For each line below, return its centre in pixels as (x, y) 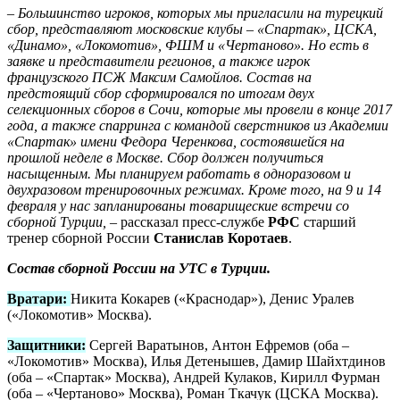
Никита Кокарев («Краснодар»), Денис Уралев (212, 298)
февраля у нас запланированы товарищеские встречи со (178, 205)
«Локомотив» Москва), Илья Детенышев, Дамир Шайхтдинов (196, 361)
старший (328, 221)
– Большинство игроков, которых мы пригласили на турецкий (195, 12)
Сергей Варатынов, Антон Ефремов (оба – (217, 345)
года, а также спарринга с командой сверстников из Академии (198, 125)
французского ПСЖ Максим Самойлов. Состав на (159, 77)
